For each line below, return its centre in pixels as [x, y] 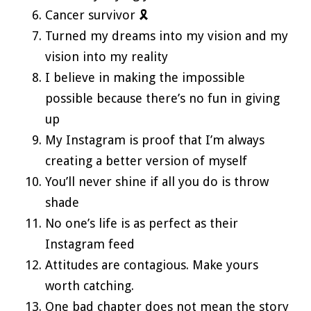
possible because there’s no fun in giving [162, 98]
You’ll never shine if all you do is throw [157, 181]
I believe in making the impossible [145, 77]
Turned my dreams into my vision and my [167, 35]
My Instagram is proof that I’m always [155, 140]
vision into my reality [107, 56]
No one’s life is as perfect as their [142, 223]
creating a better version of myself [146, 160]
